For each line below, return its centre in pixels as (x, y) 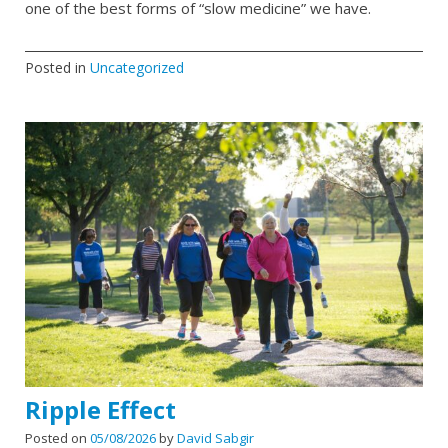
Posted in (57, 68)
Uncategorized (137, 68)
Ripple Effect (100, 409)
